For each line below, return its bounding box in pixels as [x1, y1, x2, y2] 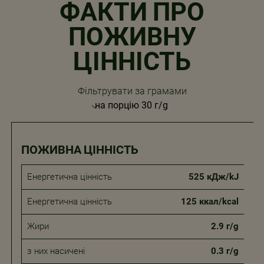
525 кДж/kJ [188, 171, 239, 182]
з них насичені [27, 245, 85, 256]
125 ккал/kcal [180, 196, 239, 207]
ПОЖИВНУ [68, 21, 196, 54]
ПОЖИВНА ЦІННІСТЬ [21, 142, 138, 157]
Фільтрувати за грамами [77, 85, 187, 97]
